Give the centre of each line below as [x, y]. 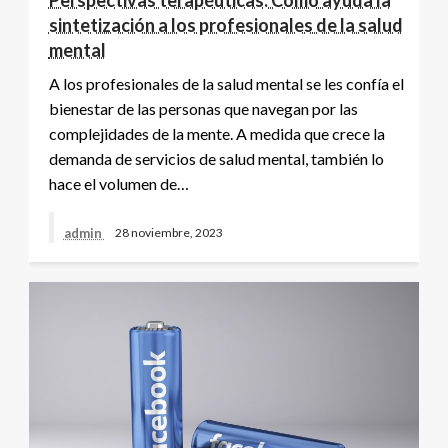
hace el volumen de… [118, 183]
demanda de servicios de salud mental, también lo [216, 158]
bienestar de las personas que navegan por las [203, 108]
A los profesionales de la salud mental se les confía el [226, 83]
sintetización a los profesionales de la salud [225, 24]
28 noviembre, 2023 [168, 233]
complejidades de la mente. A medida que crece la [216, 133]
